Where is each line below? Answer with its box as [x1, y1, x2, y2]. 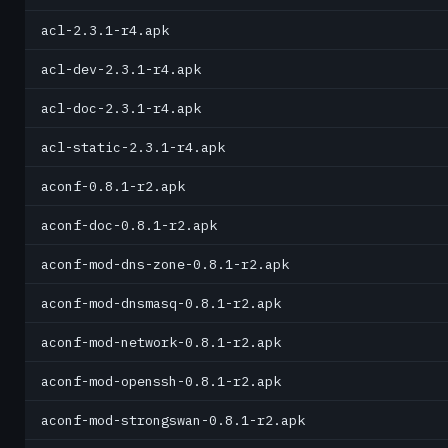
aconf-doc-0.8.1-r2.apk [41, 216, 217, 234]
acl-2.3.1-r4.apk [41, 21, 169, 39]
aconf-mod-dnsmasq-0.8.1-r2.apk [41, 294, 281, 312]
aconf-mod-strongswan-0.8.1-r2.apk [41, 411, 305, 429]
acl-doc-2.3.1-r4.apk [41, 99, 201, 117]
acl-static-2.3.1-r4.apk [41, 138, 225, 156]
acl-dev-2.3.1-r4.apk [41, 60, 201, 78]
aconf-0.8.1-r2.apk [41, 177, 185, 195]
